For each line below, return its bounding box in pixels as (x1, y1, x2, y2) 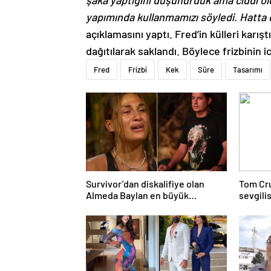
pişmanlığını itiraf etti (86, 200, 177, 212)
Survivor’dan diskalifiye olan (86, 177, 204, 189)
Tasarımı (233, 64, 263, 74)
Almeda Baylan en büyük (86, 189, 189, 201)
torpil (239, 200, 263, 212)
